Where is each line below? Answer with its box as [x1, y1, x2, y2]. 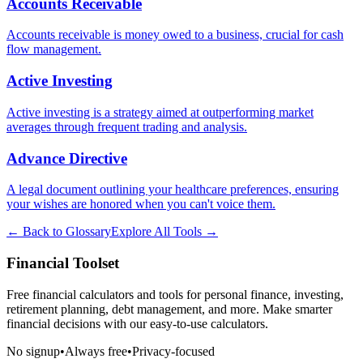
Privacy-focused [132, 344, 215, 358]
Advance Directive [6, 149, 127, 167]
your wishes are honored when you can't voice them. [6, 197, 275, 211]
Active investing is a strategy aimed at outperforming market [6, 105, 314, 119]
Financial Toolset [6, 254, 119, 271]
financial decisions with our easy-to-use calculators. [6, 316, 268, 331]
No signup [6, 344, 60, 358]
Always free [65, 344, 127, 358]
